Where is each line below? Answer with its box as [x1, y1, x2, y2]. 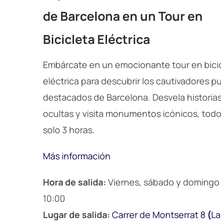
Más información [43, 149, 110, 162]
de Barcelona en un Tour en [43, 7, 203, 25]
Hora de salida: [43, 176, 106, 188]
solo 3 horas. [43, 123, 95, 136]
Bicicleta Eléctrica [43, 31, 150, 48]
